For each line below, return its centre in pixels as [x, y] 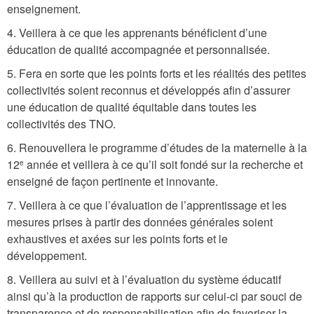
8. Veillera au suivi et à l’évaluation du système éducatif [144, 279]
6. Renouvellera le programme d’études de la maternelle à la [157, 148]
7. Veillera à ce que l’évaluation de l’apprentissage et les [147, 205]
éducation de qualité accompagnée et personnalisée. [138, 49]
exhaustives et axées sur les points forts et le [117, 239]
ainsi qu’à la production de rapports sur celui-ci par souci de [155, 296]
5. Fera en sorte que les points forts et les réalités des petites [157, 73]
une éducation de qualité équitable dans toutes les [132, 107]
